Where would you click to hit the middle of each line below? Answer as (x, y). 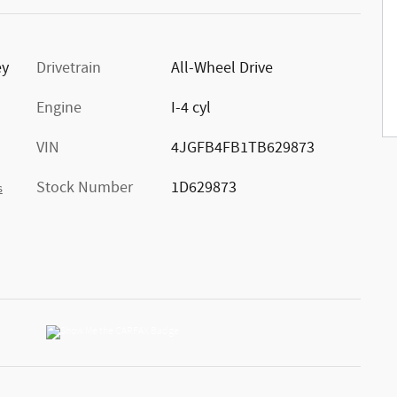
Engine (59, 108)
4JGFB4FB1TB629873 (242, 148)
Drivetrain (69, 68)
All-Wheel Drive (222, 68)
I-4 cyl (191, 108)
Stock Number (85, 187)
